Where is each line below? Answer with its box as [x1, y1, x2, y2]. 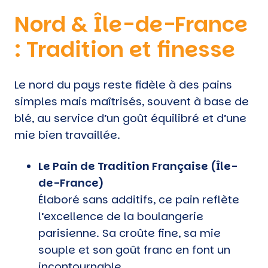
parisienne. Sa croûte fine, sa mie [38, 225, 221, 240]
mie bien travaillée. [14, 127, 120, 142]
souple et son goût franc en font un [38, 242, 230, 257]
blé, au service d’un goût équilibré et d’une [14, 110, 246, 126]
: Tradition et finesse [14, 33, 235, 65]
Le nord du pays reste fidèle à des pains [14, 77, 232, 92]
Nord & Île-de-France [14, 8, 248, 39]
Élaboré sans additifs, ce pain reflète [38, 191, 239, 207]
